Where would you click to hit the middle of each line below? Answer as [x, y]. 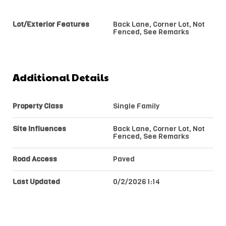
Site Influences [39, 129]
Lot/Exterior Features [51, 24]
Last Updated [36, 182]
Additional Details [61, 77]
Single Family [136, 106]
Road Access [35, 159]
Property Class [38, 106]
